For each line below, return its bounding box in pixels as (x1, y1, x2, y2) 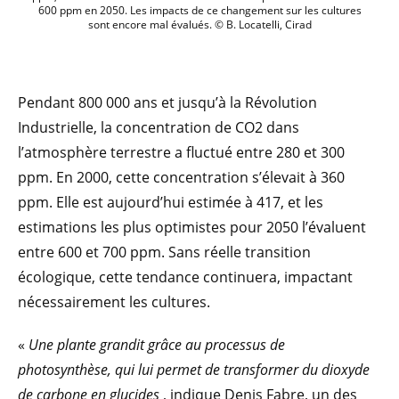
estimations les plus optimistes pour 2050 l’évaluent (18, 217, 366, 238)
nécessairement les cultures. (18, 292, 210, 313)
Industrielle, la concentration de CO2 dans (18, 118, 299, 138)
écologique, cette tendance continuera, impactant (18, 267, 353, 288)
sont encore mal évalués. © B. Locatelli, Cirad (87, 17, 312, 33)
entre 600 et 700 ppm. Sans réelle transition (18, 242, 311, 263)
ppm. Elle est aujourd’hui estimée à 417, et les (18, 192, 323, 213)
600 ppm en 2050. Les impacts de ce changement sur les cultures (37, 3, 362, 19)
